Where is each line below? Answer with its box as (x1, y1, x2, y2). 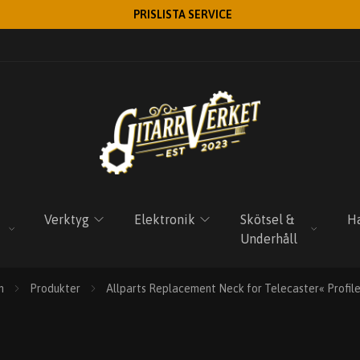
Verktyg (44, 212, 90, 227)
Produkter (29, 282, 80, 295)
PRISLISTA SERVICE (133, 8, 232, 21)
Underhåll (240, 231, 298, 246)
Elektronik (134, 212, 196, 227)
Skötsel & (240, 212, 295, 227)
